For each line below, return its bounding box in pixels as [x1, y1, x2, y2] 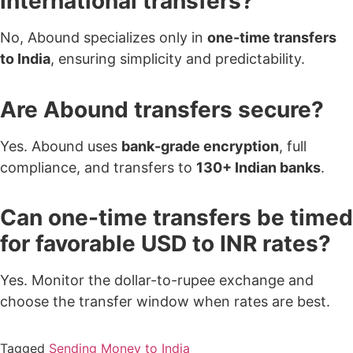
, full [279, 137, 307, 154]
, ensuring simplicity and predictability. [50, 50, 305, 68]
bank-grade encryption [121, 137, 279, 154]
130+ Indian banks [196, 158, 321, 176]
